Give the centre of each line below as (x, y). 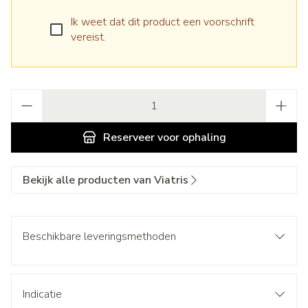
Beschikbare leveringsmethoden (99, 236)
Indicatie (42, 294)
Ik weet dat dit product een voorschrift (163, 22)
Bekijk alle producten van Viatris (106, 180)
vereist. (88, 37)
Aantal (26, 96)
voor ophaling (190, 137)
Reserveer (129, 137)
